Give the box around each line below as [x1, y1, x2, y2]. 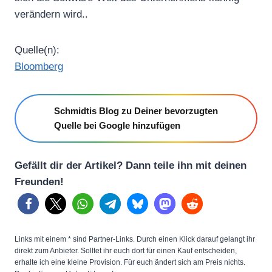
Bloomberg [15, 60, 63, 72]
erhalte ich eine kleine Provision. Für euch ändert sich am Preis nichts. [15, 257, 245, 267]
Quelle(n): [15, 44, 59, 56]
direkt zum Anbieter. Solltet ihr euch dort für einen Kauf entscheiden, [15, 246, 237, 255]
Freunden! [15, 175, 64, 188]
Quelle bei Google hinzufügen [54, 120, 180, 131]
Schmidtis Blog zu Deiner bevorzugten [54, 105, 218, 116]
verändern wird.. [15, 8, 88, 20]
